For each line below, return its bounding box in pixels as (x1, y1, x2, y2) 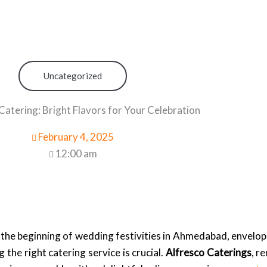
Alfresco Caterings (166, 246, 252, 259)
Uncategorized (44, 70, 102, 81)
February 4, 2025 (38, 131, 114, 143)
